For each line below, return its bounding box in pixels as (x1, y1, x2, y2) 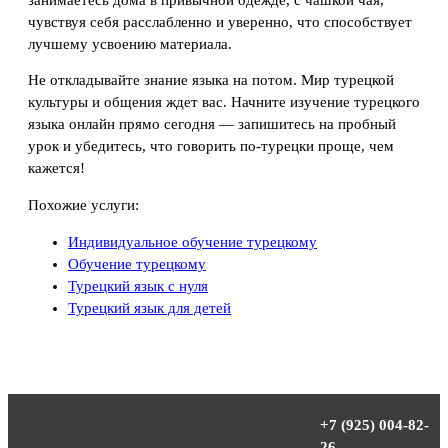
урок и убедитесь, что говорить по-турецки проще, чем (28, 138, 394, 155)
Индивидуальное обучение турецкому (68, 234, 317, 251)
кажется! (28, 160, 85, 177)
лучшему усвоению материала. (28, 35, 232, 52)
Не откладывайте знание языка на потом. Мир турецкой (28, 72, 394, 89)
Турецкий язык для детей (68, 300, 231, 317)
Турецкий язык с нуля (68, 278, 208, 295)
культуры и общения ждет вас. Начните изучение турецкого (28, 94, 420, 111)
